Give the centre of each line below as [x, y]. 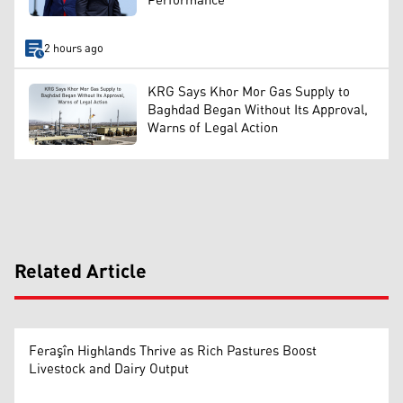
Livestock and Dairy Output [109, 369]
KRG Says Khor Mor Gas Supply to [249, 93]
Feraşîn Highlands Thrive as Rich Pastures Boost [173, 351]
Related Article [81, 272]
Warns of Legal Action [213, 129]
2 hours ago [73, 49]
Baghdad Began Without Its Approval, [258, 111]
